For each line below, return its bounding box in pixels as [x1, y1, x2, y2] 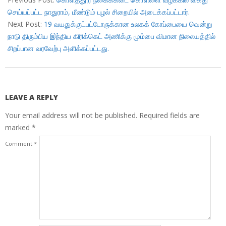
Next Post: [8, 19, 44, 29]
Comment [5, 139, 34, 147]
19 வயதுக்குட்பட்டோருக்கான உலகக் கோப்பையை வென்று [44, 19, 212, 29]
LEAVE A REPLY [5, 92, 58, 102]
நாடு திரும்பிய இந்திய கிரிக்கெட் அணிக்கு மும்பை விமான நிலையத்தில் [8, 31, 215, 41]
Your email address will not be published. [5, 110, 137, 120]
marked [5, 122, 32, 132]
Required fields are [139, 110, 200, 120]
